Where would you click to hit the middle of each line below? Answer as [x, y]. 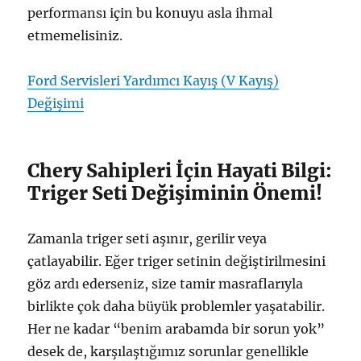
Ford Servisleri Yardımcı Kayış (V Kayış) [154, 80]
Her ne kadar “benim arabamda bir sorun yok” [176, 328]
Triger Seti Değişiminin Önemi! [175, 193]
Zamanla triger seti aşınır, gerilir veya [147, 238]
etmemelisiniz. [75, 35]
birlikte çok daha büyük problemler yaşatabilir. [176, 306]
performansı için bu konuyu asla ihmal [150, 12]
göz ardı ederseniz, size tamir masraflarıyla [166, 283]
